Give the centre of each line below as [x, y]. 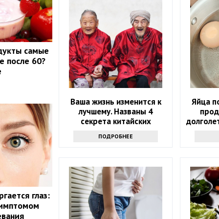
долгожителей [116, 131]
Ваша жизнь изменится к [116, 101]
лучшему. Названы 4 [116, 111]
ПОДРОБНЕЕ [116, 136]
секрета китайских [116, 121]
